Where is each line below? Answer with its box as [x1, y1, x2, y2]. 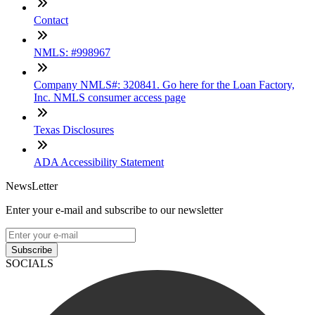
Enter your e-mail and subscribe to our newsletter [6, 203, 223, 216]
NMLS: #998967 [34, 46, 110, 58]
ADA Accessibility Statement [34, 155, 164, 168]
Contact [34, 13, 68, 26]
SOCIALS [6, 257, 53, 269]
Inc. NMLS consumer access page [34, 91, 186, 103]
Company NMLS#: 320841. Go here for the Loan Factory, [34, 78, 295, 91]
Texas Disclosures [34, 123, 114, 136]
